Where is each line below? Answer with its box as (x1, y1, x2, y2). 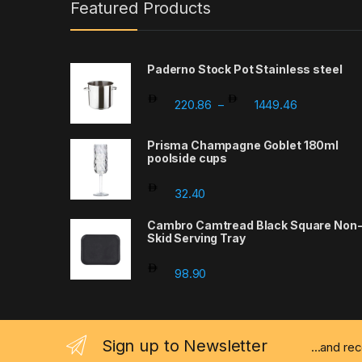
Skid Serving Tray (147, 230, 246, 245)
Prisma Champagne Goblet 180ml (147, 137, 339, 152)
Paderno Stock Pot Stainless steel (147, 61, 343, 76)
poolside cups (147, 150, 228, 165)
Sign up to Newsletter (101, 335, 267, 356)
